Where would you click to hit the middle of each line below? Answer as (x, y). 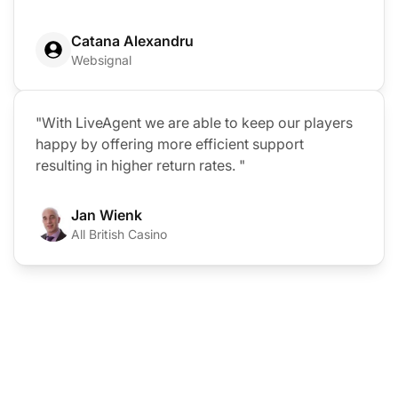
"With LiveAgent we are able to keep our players (194, 123)
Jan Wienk (107, 215)
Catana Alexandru (132, 41)
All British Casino (119, 235)
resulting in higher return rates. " (140, 166)
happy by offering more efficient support (170, 144)
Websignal (101, 60)
